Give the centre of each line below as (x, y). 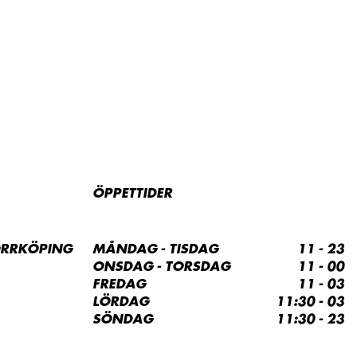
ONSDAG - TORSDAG (161, 267)
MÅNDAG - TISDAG (155, 249)
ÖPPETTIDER (132, 194)
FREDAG (119, 284)
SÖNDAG (123, 320)
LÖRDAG (121, 302)
